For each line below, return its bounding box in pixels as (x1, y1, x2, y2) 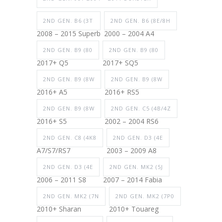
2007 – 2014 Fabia (103, 175, 162, 185)
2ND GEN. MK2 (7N (43, 192, 99, 200)
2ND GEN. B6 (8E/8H (111, 17, 170, 25)
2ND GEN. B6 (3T (43, 17, 93, 25)
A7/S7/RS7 (37, 146, 70, 156)
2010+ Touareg (109, 204, 159, 214)
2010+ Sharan (37, 204, 81, 214)
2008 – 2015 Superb (37, 29, 101, 39)
